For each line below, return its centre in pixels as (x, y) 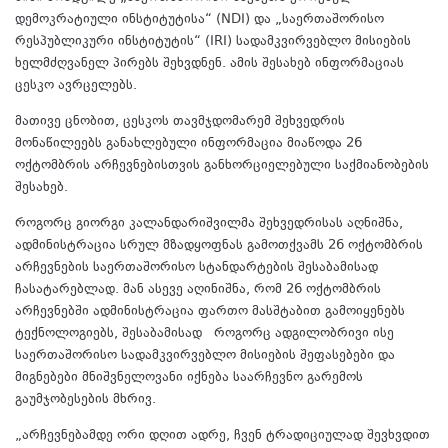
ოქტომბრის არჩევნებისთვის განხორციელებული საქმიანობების (222, 165)
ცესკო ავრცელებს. (76, 85)
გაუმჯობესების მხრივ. (85, 399)
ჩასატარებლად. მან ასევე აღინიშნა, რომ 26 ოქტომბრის (198, 289)
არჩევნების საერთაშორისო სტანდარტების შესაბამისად (196, 267)
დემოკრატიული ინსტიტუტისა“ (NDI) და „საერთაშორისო (199, 19)
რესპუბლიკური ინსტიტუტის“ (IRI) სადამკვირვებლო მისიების (213, 41)
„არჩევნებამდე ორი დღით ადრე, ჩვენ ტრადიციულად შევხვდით (222, 435)
